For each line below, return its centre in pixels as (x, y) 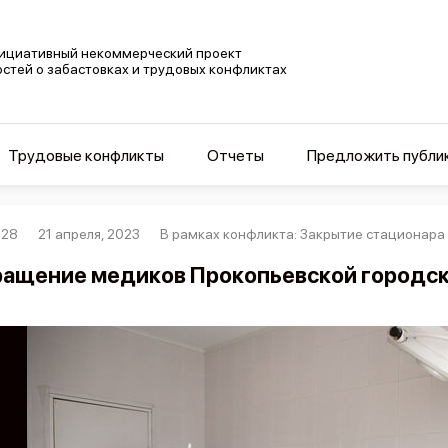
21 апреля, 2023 (89, 234)
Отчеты (235, 155)
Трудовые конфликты (85, 155)
